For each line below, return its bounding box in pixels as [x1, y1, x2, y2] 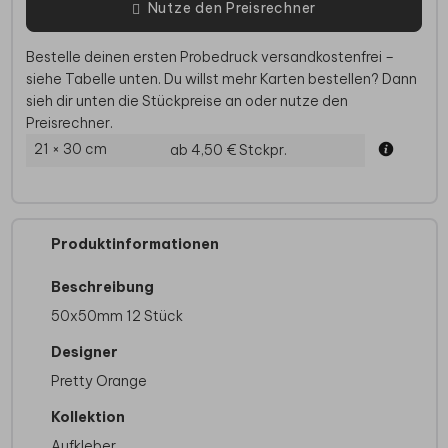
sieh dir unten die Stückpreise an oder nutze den [26, 92, 348, 111]
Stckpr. [239, 141, 287, 160]
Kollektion [50, 408, 125, 427]
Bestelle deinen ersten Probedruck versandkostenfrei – [26, 48, 394, 67]
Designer [50, 343, 118, 362]
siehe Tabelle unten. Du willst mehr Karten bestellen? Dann [26, 70, 417, 89]
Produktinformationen [50, 235, 219, 254]
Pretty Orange [50, 372, 147, 391]
